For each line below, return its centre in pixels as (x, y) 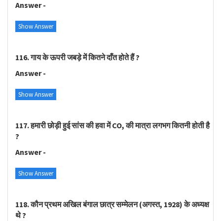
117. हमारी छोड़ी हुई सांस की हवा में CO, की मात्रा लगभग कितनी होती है (112, 125)
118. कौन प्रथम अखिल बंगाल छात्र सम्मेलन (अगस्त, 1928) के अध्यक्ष (112, 204)
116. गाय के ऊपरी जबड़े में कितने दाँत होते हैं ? (77, 57)
